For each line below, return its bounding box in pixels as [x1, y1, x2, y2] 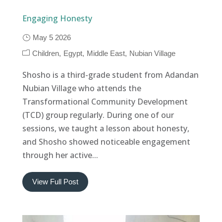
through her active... [22, 149, 98, 161]
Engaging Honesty [22, 12, 92, 24]
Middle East [86, 49, 125, 57]
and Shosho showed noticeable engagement [22, 136, 190, 147]
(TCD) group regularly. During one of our [22, 109, 174, 120]
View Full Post [32, 177, 78, 186]
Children [32, 49, 59, 57]
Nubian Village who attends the [22, 82, 141, 94]
